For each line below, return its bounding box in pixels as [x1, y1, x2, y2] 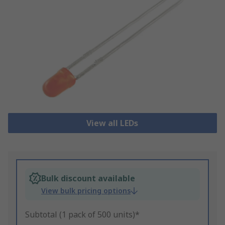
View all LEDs [86, 118, 139, 129]
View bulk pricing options [41, 186, 131, 196]
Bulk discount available [41, 173, 135, 184]
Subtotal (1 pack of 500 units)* [25, 209, 140, 220]
